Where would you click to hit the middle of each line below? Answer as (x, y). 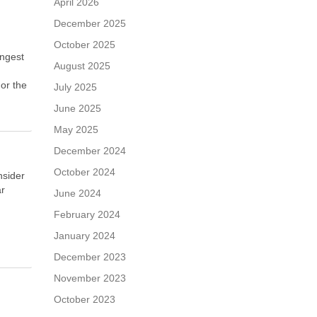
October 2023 (85, 299)
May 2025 (76, 129)
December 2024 (90, 151)
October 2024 (85, 172)
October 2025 (85, 45)
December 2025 (90, 23)
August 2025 (82, 66)
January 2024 (85, 236)
